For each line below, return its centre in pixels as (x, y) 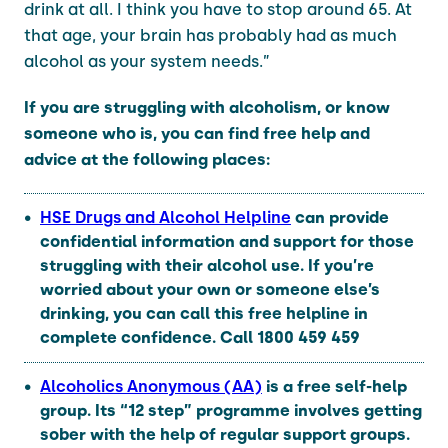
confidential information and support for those (227, 241)
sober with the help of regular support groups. (225, 434)
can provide (340, 217)
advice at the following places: (147, 159)
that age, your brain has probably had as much (210, 35)
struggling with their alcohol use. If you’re (207, 265)
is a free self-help (334, 386)
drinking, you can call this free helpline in (204, 313)
